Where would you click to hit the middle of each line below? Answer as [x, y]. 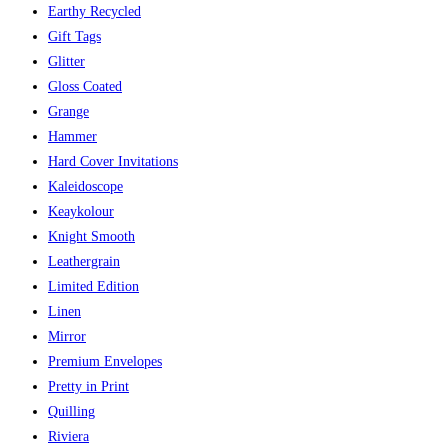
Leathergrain [84, 262]
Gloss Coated [85, 87]
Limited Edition [93, 287]
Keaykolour [81, 212]
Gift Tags [74, 37]
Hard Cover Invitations [113, 162]
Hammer [72, 137]
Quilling [71, 412]
